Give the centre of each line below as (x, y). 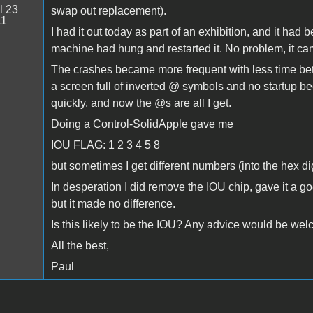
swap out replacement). (108, 10)
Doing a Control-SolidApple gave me (142, 124)
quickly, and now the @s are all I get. (141, 103)
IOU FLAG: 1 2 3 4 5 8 (105, 145)
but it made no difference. (113, 203)
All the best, (80, 245)
